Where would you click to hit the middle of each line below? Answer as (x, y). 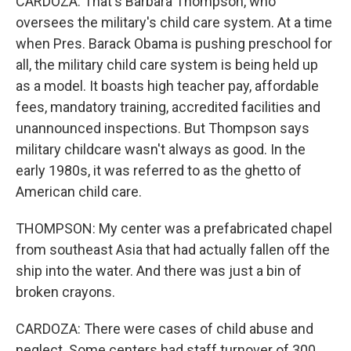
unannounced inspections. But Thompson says (163, 128)
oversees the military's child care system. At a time (174, 22)
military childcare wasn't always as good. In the (161, 149)
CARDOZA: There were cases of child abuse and (165, 329)
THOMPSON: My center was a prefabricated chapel (174, 228)
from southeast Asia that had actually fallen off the (173, 250)
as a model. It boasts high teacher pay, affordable (167, 86)
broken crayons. (65, 292)
